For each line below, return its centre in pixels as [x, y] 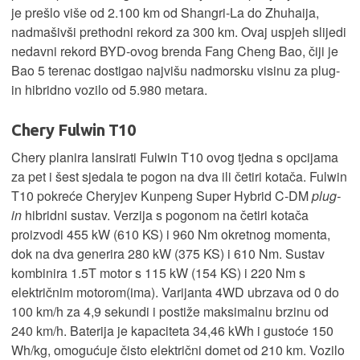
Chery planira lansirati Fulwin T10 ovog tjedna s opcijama [175, 157]
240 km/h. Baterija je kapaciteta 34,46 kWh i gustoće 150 [172, 331]
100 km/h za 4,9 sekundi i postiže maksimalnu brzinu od [170, 312]
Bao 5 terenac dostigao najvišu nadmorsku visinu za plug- [176, 71]
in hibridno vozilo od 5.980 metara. [109, 90]
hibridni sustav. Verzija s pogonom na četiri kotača [167, 215]
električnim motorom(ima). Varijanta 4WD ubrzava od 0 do [175, 292]
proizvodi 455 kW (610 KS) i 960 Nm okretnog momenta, [171, 235]
